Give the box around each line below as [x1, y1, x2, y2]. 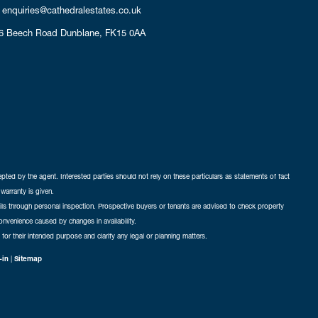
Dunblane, [60, 26, 102, 38]
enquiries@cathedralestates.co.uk [2, 4, 141, 16]
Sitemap [14, 254, 42, 263]
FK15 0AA [104, 26, 146, 38]
